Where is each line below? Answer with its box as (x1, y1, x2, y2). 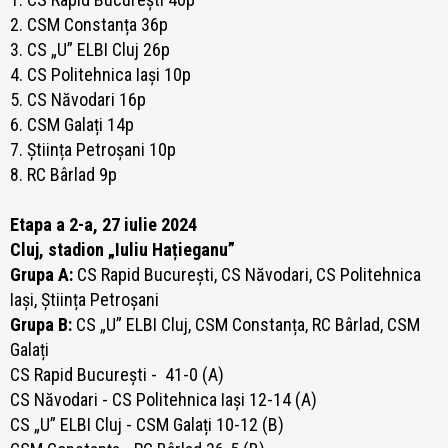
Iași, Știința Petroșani (10, 289, 159, 311)
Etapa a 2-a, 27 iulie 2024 (10, 214, 197, 236)
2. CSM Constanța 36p (10, 14, 168, 36)
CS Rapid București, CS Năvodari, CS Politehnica (77, 264, 421, 286)
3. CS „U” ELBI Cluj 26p (10, 39, 170, 61)
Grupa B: (10, 314, 76, 336)
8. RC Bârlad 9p (10, 164, 117, 186)
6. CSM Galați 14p (10, 114, 134, 136)
